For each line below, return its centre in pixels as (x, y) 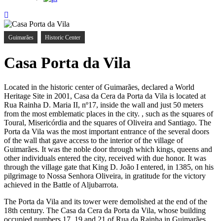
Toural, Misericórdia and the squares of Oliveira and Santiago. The (108, 122)
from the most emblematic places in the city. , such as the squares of (109, 113)
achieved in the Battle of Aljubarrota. (61, 184)
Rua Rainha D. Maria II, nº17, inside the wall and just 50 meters (104, 105)
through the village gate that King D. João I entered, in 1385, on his (109, 167)
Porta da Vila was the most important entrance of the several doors (107, 131)
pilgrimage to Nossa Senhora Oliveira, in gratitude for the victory (105, 176)
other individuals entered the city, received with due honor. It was (105, 158)
